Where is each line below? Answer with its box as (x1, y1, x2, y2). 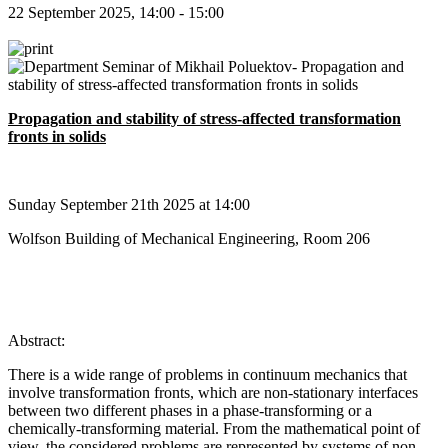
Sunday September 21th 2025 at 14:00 (8, 195, 254, 213)
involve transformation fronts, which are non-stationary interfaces (8, 383, 418, 401)
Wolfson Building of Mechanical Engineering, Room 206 (8, 229, 370, 247)
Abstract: (8, 331, 65, 349)
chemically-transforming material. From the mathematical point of (8, 419, 420, 437)
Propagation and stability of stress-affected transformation (8, 109, 401, 127)
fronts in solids (8, 127, 106, 145)
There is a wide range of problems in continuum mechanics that (8, 365, 407, 383)
